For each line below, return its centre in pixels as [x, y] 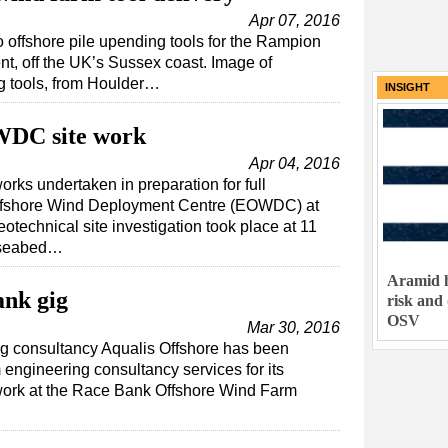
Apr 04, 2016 [294, 164]
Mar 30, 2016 [293, 328]
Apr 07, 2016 [294, 21]
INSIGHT [407, 87]
